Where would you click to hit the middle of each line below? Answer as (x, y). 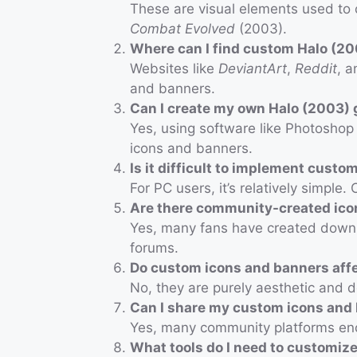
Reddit (316, 69)
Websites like (174, 69)
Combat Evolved (182, 29)
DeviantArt (253, 69)
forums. (154, 248)
